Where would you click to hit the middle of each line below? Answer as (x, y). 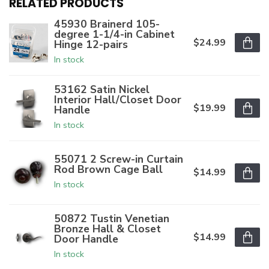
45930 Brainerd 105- (107, 24)
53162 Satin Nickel (102, 90)
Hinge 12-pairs (91, 45)
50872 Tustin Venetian (112, 219)
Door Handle (86, 239)
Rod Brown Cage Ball (108, 170)
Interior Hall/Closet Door (118, 100)
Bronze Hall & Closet (107, 229)
